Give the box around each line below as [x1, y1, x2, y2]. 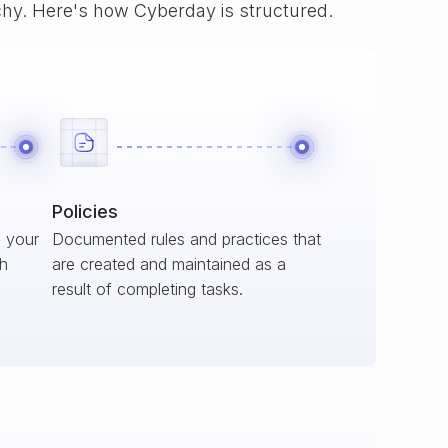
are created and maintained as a [52, 254, 286, 274]
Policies [52, 201, 118, 222]
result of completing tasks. [52, 279, 243, 299]
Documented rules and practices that [52, 229, 321, 249]
